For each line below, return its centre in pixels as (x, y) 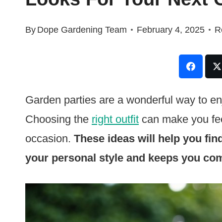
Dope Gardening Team (82, 29)
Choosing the (58, 119)
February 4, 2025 (171, 29)
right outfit (115, 119)
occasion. (50, 138)
